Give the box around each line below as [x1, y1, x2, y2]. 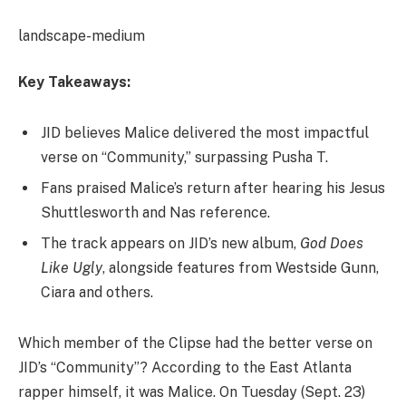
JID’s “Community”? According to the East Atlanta [18, 358, 352, 376]
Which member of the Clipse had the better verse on [18, 333, 372, 352]
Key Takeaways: [18, 73, 130, 92]
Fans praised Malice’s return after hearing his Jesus [41, 179, 385, 198]
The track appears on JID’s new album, [41, 235, 300, 253]
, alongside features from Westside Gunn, [102, 259, 379, 277]
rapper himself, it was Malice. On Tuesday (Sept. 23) [18, 382, 365, 401]
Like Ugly [41, 259, 102, 277]
